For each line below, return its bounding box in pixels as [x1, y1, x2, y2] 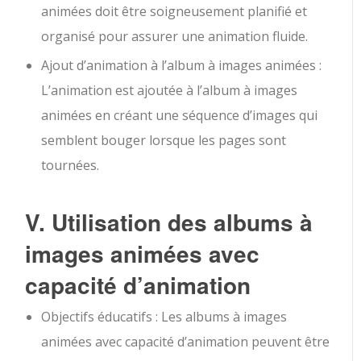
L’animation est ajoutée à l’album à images [41, 81, 298, 100]
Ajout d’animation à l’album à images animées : [41, 56, 322, 75]
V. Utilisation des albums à [25, 205, 313, 239]
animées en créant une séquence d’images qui [41, 106, 318, 125]
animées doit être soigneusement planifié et [41, 2, 308, 21]
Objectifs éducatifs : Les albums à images [41, 308, 288, 326]
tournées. [41, 156, 100, 175]
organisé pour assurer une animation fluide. [41, 27, 309, 46]
